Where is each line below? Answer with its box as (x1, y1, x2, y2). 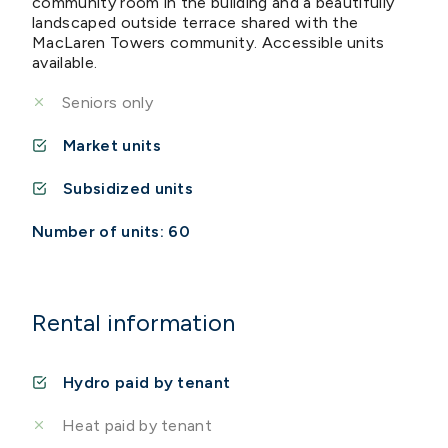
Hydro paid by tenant (63, 372, 231, 392)
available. (32, 52, 98, 72)
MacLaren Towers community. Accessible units (32, 32, 385, 52)
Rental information (32, 307, 235, 337)
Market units (63, 135, 161, 155)
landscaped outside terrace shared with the (32, 12, 359, 32)
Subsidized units (63, 178, 194, 198)
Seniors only (62, 92, 153, 112)
